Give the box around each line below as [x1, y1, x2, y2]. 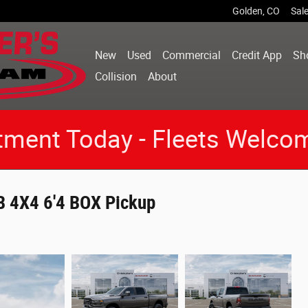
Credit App [232, 49, 283, 62]
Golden [232, 5, 263, 16]
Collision [95, 70, 137, 83]
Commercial [162, 49, 221, 62]
